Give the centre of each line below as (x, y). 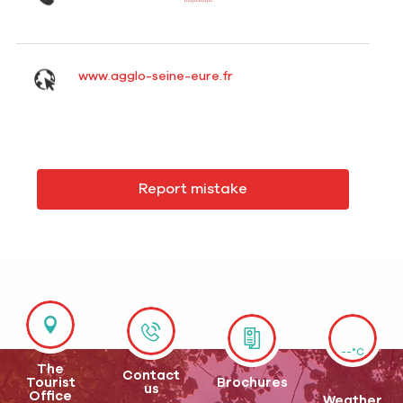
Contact (151, 376)
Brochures (252, 382)
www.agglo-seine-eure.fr (155, 77)
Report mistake (193, 188)
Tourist (50, 382)
